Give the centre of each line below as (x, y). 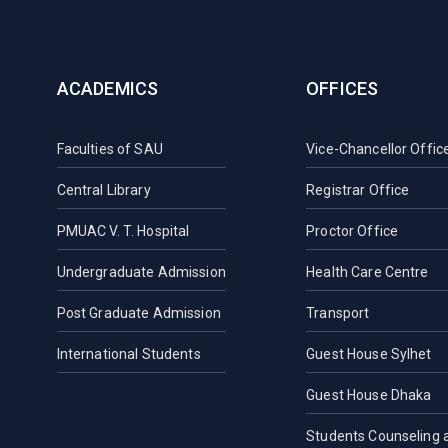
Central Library (103, 189)
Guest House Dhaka (369, 394)
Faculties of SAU (109, 148)
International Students (128, 353)
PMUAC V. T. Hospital (123, 230)
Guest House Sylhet (369, 353)
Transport (338, 312)
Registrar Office (358, 189)
